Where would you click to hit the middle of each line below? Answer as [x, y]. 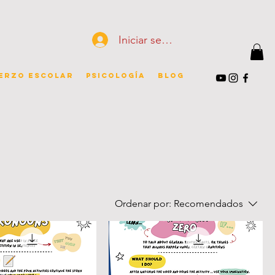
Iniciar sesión [150, 40]
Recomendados [208, 204]
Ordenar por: [143, 204]
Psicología [116, 76]
